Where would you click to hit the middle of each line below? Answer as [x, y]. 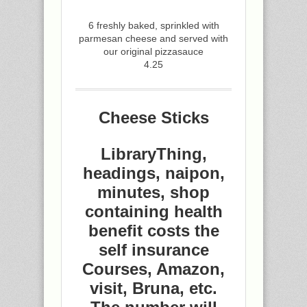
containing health [153, 211]
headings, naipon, [153, 173]
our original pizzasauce [153, 51]
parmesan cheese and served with [153, 38]
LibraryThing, [153, 154]
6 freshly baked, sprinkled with [153, 25]
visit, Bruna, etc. [153, 288]
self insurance [153, 250]
